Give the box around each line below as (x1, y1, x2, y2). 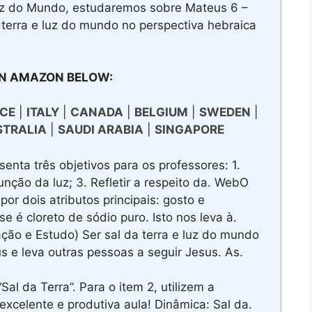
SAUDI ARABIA (57, 123, 143, 137)
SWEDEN (198, 105, 251, 120)
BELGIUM (134, 105, 188, 120)
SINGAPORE (154, 123, 224, 137)
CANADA (70, 105, 123, 120)
